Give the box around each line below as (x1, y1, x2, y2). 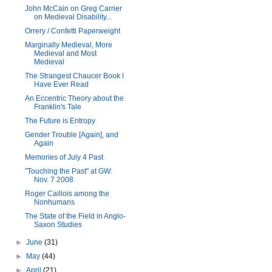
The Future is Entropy (24, 117, 95, 125)
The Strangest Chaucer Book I (24, 72, 124, 80)
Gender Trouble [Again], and (24, 131, 118, 139)
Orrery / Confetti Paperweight (24, 27, 120, 35)
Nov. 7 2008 (33, 175, 73, 184)
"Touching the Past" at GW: (24, 167, 112, 175)
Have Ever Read (33, 80, 89, 89)
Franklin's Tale (33, 103, 81, 111)
